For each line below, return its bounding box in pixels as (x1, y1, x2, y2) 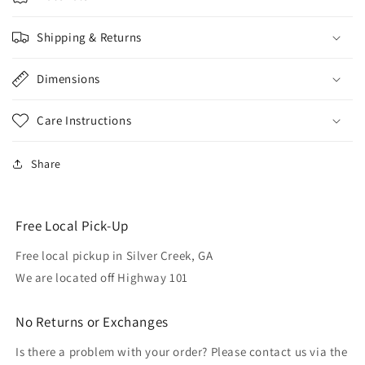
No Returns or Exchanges (15, 312, 169, 331)
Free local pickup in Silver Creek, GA (15, 247, 213, 263)
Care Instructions (37, 112, 132, 128)
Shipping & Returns (37, 29, 142, 45)
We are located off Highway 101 (15, 269, 188, 285)
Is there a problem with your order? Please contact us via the (15, 343, 348, 359)
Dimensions (37, 70, 100, 86)
